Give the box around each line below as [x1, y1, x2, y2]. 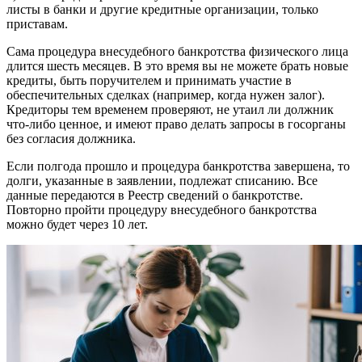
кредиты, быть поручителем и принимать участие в [6, 74, 292, 88]
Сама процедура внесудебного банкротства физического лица [6, 44, 348, 59]
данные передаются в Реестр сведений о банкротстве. [6, 188, 303, 203]
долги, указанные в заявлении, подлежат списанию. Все [6, 174, 318, 188]
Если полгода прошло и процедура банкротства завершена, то [6, 159, 350, 174]
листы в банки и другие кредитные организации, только [6, 2, 318, 17]
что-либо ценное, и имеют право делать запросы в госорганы [6, 117, 346, 132]
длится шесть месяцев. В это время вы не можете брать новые [6, 59, 348, 74]
